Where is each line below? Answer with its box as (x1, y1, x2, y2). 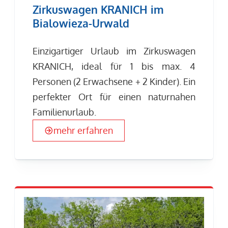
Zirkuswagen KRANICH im (33, 2, 164, 16)
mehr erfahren (53, 124, 113, 136)
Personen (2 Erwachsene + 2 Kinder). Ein (33, 76, 195, 88)
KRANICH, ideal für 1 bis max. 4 (33, 61, 195, 72)
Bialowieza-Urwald (33, 16, 130, 30)
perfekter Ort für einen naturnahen (33, 91, 195, 103)
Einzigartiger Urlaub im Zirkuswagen (33, 45, 195, 57)
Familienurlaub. (33, 106, 97, 118)
